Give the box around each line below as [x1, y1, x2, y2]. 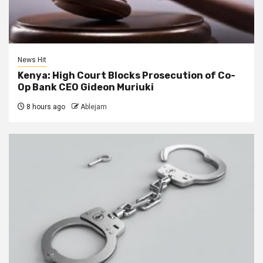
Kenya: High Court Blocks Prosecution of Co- [18, 69, 235, 81]
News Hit [18, 55, 46, 64]
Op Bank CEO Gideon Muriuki [18, 81, 154, 93]
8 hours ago [25, 102, 65, 111]
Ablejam [80, 102, 107, 111]
